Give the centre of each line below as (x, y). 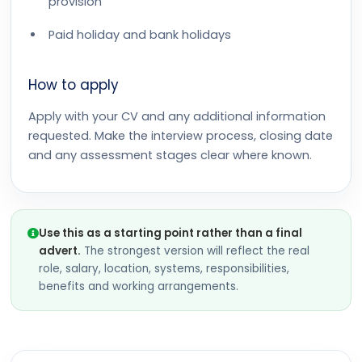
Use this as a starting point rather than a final (170, 233)
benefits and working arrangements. (139, 286)
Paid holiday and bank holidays (140, 35)
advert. (60, 251)
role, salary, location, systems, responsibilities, (164, 269)
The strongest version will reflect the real (195, 251)
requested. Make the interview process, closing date (181, 136)
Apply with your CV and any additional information (177, 116)
